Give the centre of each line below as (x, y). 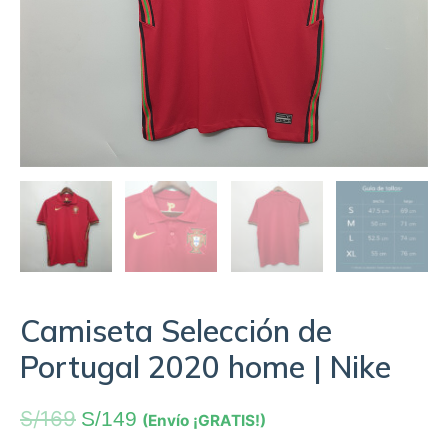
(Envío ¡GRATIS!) (204, 421)
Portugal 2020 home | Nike (205, 367)
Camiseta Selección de (176, 331)
